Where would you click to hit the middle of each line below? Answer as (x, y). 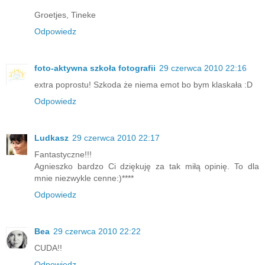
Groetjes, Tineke (65, 15)
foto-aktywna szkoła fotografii (95, 68)
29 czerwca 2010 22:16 (203, 68)
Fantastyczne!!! (63, 155)
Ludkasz (51, 138)
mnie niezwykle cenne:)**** (84, 178)
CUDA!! (48, 248)
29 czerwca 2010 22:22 (97, 231)
